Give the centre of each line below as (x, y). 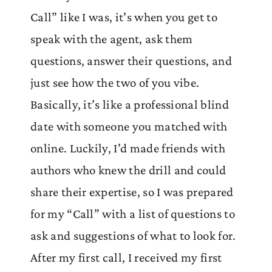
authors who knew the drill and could (128, 170)
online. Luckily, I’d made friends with (128, 148)
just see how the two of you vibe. (115, 83)
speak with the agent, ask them (112, 39)
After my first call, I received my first (126, 258)
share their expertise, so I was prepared (132, 192)
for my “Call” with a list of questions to (133, 214)
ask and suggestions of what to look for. (133, 236)
